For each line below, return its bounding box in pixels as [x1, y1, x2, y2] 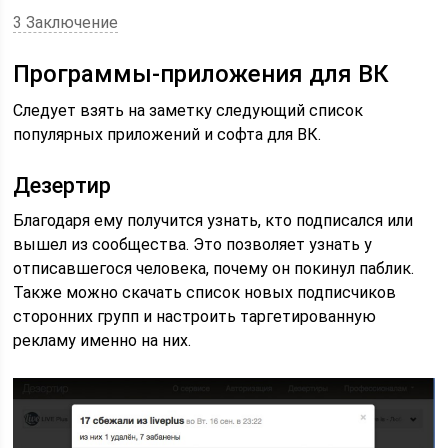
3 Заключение [13, 13, 119, 32]
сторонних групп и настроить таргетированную [13, 307, 377, 326]
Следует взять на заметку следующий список [13, 101, 364, 120]
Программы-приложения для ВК [13, 60, 390, 88]
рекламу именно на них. [13, 331, 192, 350]
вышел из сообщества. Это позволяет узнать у [13, 235, 373, 254]
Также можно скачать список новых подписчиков [13, 283, 397, 302]
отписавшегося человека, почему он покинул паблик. [13, 259, 415, 278]
